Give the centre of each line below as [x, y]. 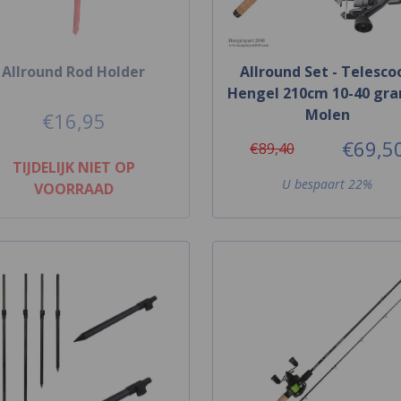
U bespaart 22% [328, 183]
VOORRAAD [73, 188]
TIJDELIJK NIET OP [73, 167]
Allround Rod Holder [74, 71]
